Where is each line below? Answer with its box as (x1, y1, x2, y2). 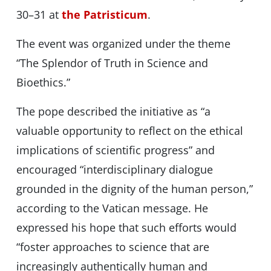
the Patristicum (61, 7, 148, 22)
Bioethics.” (16, 75, 70, 90)
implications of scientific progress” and (16, 143, 215, 158)
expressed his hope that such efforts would (16, 220, 237, 235)
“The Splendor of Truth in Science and (16, 56, 208, 71)
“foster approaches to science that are (16, 240, 209, 255)
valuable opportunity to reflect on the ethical (16, 123, 243, 139)
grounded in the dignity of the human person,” (16, 181, 253, 197)
